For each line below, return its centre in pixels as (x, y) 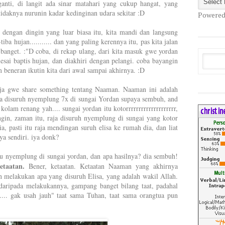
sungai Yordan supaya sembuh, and (127, 99)
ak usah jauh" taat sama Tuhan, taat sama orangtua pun (96, 195)
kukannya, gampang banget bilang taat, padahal (108, 186)
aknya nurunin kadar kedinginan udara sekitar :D (75, 13)
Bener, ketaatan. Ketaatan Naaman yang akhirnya (101, 166)
